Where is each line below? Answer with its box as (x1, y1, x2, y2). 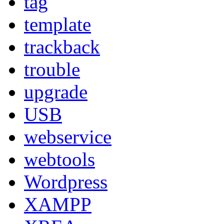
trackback (24, 36, 100, 57)
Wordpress (24, 171, 107, 192)
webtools (24, 148, 95, 170)
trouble (24, 58, 80, 80)
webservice (24, 126, 111, 147)
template (24, 13, 91, 35)
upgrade (24, 81, 87, 102)
